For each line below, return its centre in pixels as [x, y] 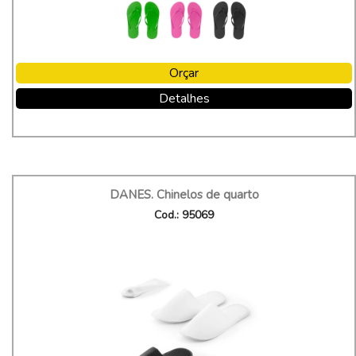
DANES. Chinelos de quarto [184, 195]
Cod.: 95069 [184, 215]
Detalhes [184, 99]
